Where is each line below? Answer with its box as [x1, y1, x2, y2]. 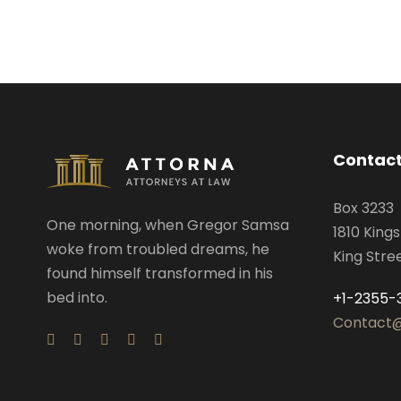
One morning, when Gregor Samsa [47, 215, 289, 236]
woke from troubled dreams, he [47, 239, 269, 260]
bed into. [47, 287, 107, 309]
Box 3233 [333, 198, 394, 218]
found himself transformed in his [47, 263, 273, 285]
